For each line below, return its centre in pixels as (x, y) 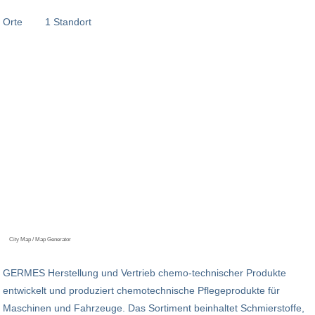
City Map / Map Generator (40, 240)
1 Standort (68, 21)
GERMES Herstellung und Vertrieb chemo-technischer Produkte (144, 273)
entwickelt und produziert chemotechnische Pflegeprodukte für (141, 291)
